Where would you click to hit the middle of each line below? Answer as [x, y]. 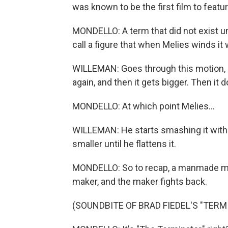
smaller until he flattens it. [124, 144]
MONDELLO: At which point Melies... [144, 106]
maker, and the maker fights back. [140, 181]
